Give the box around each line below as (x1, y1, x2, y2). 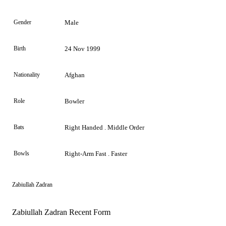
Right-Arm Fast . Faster (65, 149, 127, 157)
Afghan (65, 71, 85, 79)
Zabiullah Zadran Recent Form (12, 207, 110, 216)
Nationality (14, 71, 40, 78)
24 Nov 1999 (65, 44, 100, 52)
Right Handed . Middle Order (65, 123, 144, 131)
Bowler (65, 97, 84, 105)
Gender (14, 18, 31, 26)
